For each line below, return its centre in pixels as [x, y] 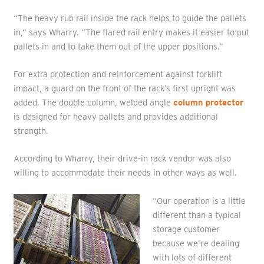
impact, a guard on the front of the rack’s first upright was [124, 88]
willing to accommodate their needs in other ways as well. [125, 173]
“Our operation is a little [199, 201]
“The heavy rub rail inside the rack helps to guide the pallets [130, 18]
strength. [31, 131]
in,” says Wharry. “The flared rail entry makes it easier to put [131, 32]
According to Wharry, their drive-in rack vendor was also [122, 159]
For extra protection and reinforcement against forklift [118, 74]
